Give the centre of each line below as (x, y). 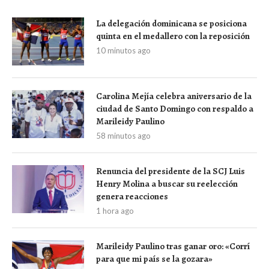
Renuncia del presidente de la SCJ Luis (171, 171)
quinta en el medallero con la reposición (173, 36)
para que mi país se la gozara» (154, 258)
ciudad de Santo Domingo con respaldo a (175, 108)
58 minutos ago (123, 135)
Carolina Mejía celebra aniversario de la (174, 96)
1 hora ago (115, 210)
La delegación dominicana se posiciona (171, 23)
